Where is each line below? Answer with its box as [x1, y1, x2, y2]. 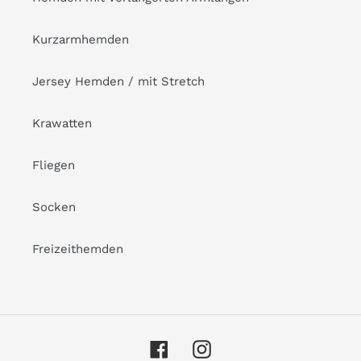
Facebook [168, 340, 223, 355]
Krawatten [32, 115, 92, 131]
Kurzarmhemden [32, 31, 129, 47]
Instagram [210, 340, 268, 355]
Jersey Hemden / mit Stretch [32, 73, 205, 89]
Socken [32, 199, 76, 214]
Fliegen [32, 157, 75, 172]
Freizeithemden [32, 241, 123, 256]
